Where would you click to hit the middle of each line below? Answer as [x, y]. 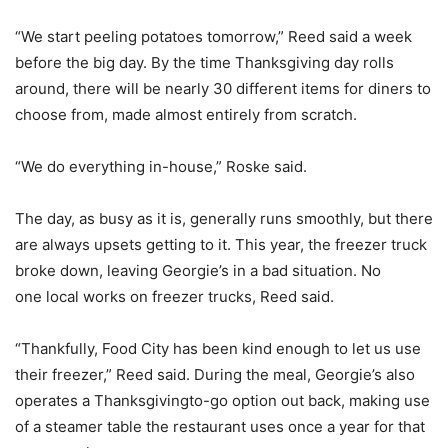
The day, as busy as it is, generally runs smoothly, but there [224, 219]
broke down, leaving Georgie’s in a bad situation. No [198, 271]
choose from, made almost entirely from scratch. [186, 115]
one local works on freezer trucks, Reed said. [174, 297]
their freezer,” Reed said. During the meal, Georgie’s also [215, 375]
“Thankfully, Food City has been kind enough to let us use [218, 349]
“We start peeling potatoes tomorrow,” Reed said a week [213, 37]
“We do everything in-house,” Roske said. [161, 167]
